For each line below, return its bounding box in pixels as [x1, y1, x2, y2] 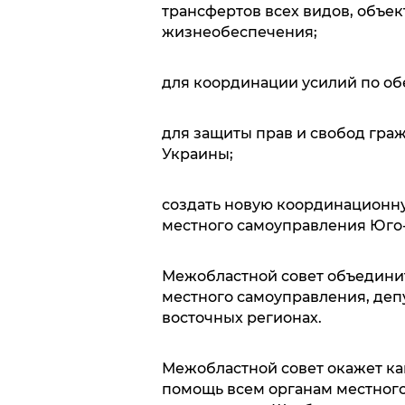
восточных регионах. [161, 308, 322, 326]
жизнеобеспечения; [161, 23, 317, 41]
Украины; [161, 145, 233, 163]
